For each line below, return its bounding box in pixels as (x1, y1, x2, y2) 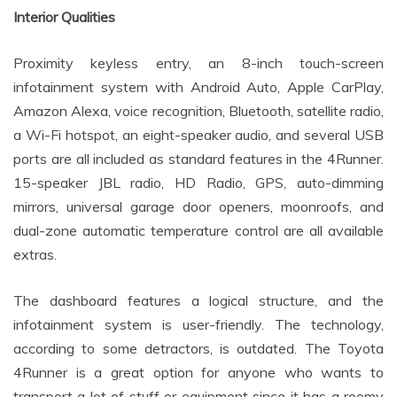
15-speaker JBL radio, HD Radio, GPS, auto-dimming (13, 174, 384, 192)
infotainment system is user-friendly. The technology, (13, 315, 384, 334)
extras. (13, 245, 57, 264)
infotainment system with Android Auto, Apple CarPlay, (13, 78, 384, 97)
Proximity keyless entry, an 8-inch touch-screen (13, 54, 384, 73)
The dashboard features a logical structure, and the (13, 292, 384, 310)
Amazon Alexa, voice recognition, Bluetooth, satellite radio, (13, 102, 384, 121)
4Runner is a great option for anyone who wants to (13, 363, 384, 382)
